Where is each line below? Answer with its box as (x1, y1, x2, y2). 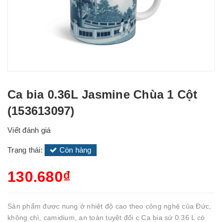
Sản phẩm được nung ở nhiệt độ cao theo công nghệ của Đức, (7, 202, 212, 210)
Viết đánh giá (7, 126, 51, 134)
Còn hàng (57, 146, 92, 154)
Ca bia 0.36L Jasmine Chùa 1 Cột (7, 88, 198, 101)
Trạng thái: (7, 146, 45, 154)
